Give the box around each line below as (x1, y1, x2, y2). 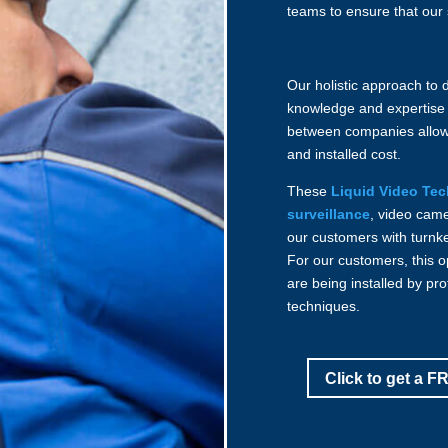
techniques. (287, 297, 361, 314)
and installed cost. (287, 145, 402, 162)
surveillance (287, 205, 371, 222)
